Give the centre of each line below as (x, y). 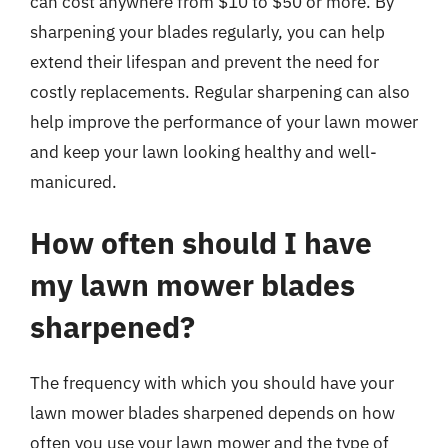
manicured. (73, 181)
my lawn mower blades (192, 284)
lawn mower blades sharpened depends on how (212, 413)
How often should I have (201, 242)
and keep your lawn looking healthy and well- (203, 151)
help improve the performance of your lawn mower (224, 121)
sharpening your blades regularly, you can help (207, 31)
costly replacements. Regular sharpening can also (220, 91)
